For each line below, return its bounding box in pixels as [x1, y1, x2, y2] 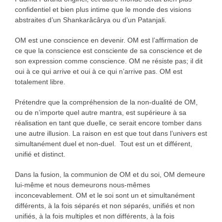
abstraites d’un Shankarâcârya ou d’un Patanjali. [14, 16, 166, 24]
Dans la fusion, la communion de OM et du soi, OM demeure [14, 170, 205, 179]
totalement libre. [14, 78, 65, 86]
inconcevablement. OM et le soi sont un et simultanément [14, 191, 195, 200]
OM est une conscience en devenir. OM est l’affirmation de [14, 36, 198, 45]
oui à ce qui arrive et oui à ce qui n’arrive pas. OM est [14, 67, 182, 76]
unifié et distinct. [14, 150, 65, 159]
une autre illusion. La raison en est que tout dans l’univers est [14, 129, 207, 138]
